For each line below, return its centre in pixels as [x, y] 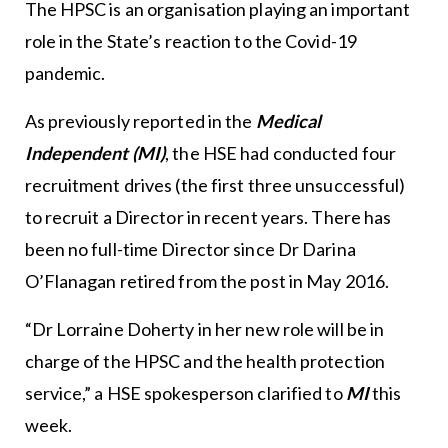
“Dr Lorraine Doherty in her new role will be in [204, 328]
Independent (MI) [95, 152]
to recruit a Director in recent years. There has [208, 216]
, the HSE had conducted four [280, 152]
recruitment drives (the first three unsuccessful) [215, 184]
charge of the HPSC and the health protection [204, 360]
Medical [288, 120]
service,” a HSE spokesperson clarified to [185, 392]
